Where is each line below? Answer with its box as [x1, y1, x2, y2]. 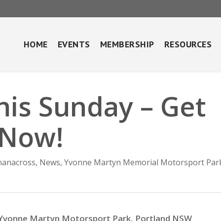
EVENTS [57, 38, 90, 50]
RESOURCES [164, 38, 212, 50]
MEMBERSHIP [100, 38, 154, 50]
